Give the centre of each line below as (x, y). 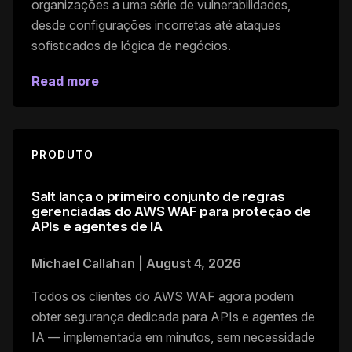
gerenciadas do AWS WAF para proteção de (172, 211)
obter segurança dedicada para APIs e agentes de (173, 316)
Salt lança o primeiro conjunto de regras (158, 196)
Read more (65, 81)
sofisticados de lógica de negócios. (131, 45)
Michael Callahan (83, 263)
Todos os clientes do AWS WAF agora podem (163, 296)
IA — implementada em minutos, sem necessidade (173, 337)
